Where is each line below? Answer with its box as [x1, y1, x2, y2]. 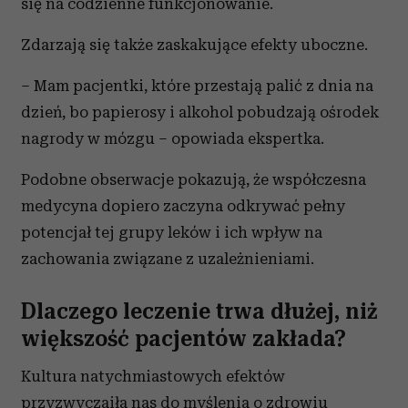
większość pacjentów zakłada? [21, 326, 346, 352]
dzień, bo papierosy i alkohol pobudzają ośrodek [21, 103, 379, 122]
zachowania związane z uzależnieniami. [21, 250, 314, 269]
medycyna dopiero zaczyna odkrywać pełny [21, 197, 345, 216]
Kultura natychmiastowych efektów [21, 367, 285, 386]
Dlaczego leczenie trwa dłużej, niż [21, 299, 377, 325]
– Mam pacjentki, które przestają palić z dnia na [21, 76, 373, 96]
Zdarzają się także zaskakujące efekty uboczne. [21, 36, 368, 55]
